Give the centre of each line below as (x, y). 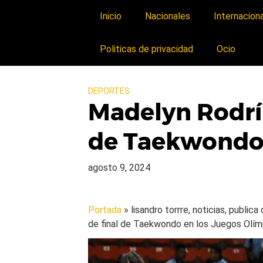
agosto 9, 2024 (119, 168)
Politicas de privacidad (147, 49)
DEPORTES (109, 91)
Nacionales (168, 16)
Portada (105, 210)
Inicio (111, 16)
